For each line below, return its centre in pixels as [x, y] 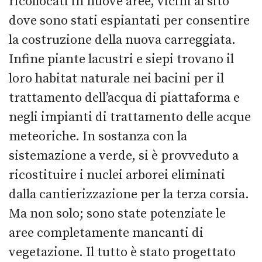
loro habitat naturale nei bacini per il [116, 78]
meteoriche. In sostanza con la [98, 136]
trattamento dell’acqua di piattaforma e [124, 98]
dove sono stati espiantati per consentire [129, 20]
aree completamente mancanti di [106, 233]
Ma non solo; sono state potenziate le [117, 213]
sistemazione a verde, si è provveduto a [124, 156]
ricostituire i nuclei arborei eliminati [117, 175]
